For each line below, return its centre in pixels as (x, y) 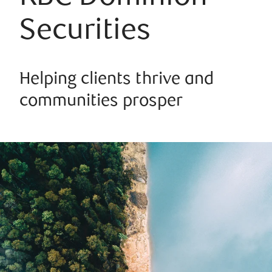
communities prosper (101, 102)
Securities (85, 32)
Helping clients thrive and (117, 80)
